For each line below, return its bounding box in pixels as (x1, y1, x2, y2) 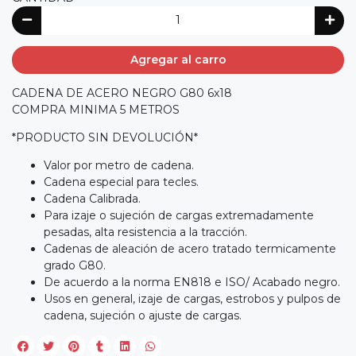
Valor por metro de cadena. (44, 158, 194, 173)
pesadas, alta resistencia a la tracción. (44, 225, 247, 240)
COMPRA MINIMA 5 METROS (12, 103, 180, 118)
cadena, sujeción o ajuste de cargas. (44, 308, 242, 323)
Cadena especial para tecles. (44, 175, 199, 190)
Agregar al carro (130, 52, 226, 67)
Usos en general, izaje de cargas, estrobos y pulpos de (44, 292, 341, 307)
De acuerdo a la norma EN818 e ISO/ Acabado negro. (44, 275, 340, 290)
